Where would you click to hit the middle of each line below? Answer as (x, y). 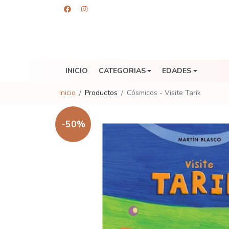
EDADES (177, 71)
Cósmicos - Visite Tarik (164, 93)
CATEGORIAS (122, 71)
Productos (101, 93)
